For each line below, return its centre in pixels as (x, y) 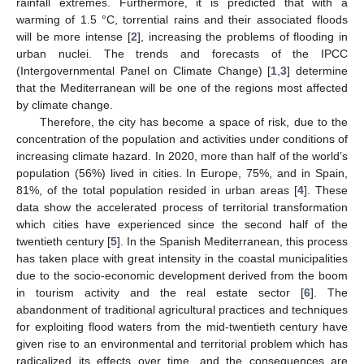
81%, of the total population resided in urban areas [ (157, 190)
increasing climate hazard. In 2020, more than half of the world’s (182, 156)
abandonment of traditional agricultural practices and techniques (182, 309)
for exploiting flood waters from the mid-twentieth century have (182, 326)
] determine (318, 70)
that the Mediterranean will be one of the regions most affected (182, 87)
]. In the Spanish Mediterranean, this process (232, 241)
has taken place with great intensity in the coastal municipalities (182, 258)
